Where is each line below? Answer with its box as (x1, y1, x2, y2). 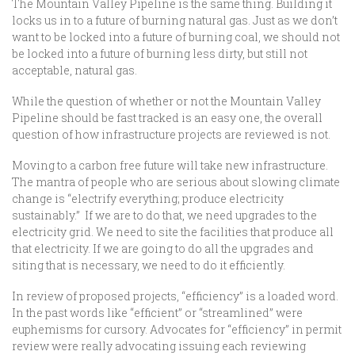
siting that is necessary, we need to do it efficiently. (12, 258, 285, 273)
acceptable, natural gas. (12, 63, 137, 78)
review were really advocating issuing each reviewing (12, 338, 306, 353)
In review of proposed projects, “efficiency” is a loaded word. (12, 288, 338, 303)
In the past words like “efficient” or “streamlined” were (12, 305, 303, 320)
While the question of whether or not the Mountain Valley (12, 94, 321, 109)
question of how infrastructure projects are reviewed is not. (12, 127, 335, 142)
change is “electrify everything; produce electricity (12, 191, 284, 206)
